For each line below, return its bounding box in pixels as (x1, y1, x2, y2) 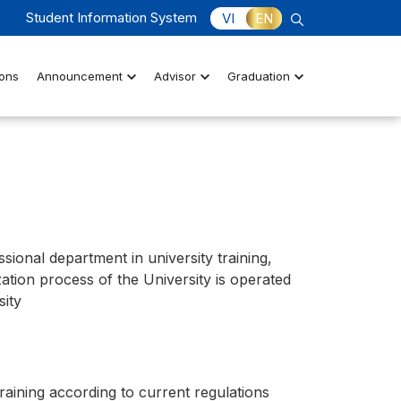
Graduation (226, 68, 290, 83)
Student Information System (25, 9, 197, 26)
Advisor (153, 68, 196, 83)
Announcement (36, 68, 123, 83)
